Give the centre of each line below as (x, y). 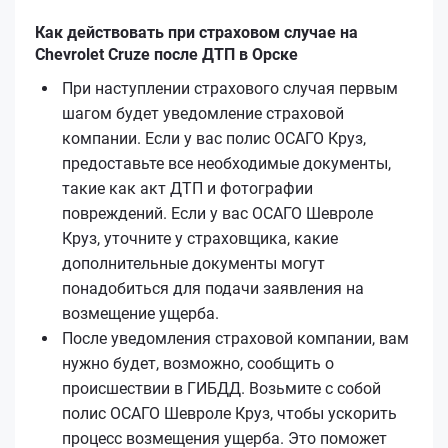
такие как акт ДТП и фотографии (187, 188)
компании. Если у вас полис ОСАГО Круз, (214, 138)
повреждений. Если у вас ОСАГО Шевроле (217, 213)
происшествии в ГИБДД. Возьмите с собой (221, 388)
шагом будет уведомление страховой (203, 113)
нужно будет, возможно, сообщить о (198, 363)
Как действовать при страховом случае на (196, 32)
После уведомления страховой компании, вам (235, 338)
